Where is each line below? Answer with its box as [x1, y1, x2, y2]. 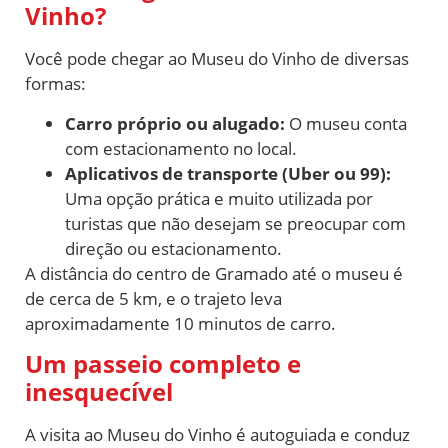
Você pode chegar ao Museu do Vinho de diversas [25, 47, 409, 71]
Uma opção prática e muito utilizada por [65, 186, 373, 210]
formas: [25, 72, 86, 96]
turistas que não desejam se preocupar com [65, 211, 406, 235]
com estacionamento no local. [65, 136, 297, 160]
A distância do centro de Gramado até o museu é [25, 261, 403, 285]
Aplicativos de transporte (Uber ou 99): [65, 161, 391, 185]
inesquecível [25, 374, 173, 408]
